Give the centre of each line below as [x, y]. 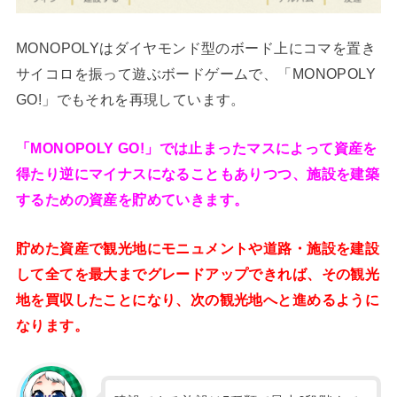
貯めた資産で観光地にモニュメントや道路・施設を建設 [198, 249]
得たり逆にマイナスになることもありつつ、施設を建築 [198, 174]
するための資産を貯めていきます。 [132, 199]
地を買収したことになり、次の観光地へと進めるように [198, 300]
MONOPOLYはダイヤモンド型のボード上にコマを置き [196, 47]
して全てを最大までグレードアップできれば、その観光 [198, 274]
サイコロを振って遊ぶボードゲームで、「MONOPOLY [196, 73]
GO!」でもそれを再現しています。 [130, 99]
